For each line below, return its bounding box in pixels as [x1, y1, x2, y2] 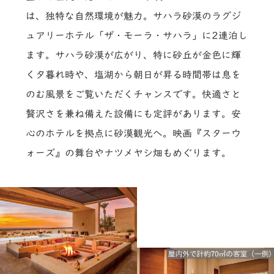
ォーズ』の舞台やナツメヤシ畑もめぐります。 [26, 147, 232, 158]
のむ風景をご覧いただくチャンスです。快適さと [26, 89, 242, 99]
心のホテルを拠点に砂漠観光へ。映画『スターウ [26, 128, 242, 138]
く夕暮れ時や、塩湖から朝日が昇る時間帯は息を [26, 69, 242, 80]
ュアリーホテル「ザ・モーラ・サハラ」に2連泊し [26, 30, 248, 40]
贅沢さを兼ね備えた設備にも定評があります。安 [26, 108, 242, 119]
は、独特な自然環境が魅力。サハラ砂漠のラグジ [26, 10, 242, 21]
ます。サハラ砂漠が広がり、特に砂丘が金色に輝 [26, 50, 242, 60]
